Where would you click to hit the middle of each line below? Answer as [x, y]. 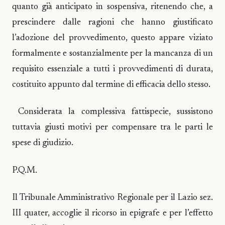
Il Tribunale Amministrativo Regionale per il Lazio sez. [113, 198]
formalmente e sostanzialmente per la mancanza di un [113, 54]
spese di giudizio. [43, 143]
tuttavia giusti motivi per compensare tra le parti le [113, 128]
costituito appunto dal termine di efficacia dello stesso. [111, 85]
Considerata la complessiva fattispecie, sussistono [113, 112]
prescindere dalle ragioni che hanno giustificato [113, 23]
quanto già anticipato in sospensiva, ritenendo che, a [113, 7]
